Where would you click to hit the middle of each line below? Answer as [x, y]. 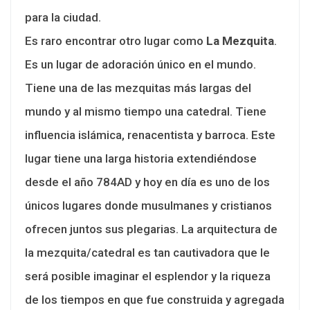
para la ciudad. [63, 17]
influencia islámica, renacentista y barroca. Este [150, 135]
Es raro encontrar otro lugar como [116, 40]
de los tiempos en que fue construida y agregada [155, 299]
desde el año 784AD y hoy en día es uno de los [147, 182]
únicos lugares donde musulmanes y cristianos [148, 205]
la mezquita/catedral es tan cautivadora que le [147, 252]
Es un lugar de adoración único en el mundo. [140, 64]
